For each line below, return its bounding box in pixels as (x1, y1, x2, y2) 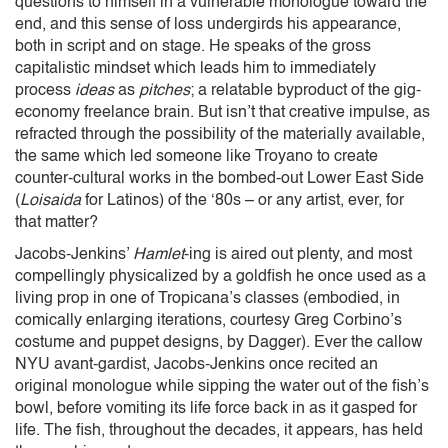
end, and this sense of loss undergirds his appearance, (15, 16, 401, 33)
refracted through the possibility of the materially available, (15, 126, 425, 143)
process (15, 82, 75, 99)
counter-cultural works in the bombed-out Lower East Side (15, 170, 424, 187)
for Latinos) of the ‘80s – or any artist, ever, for (81, 192, 404, 209)
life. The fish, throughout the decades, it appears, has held (15, 422, 423, 439)
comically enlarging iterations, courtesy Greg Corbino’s (15, 312, 402, 329)
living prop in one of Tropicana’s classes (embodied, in (15, 290, 400, 307)
